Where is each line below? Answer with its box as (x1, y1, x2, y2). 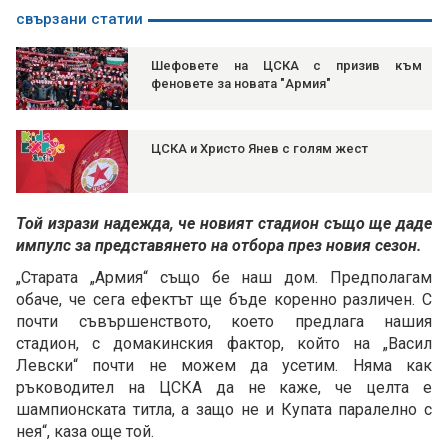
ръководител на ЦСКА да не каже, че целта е (16, 378, 432, 398)
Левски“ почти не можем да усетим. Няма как (16, 356, 432, 376)
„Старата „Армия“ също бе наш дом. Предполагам (16, 268, 432, 288)
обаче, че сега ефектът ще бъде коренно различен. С (16, 290, 432, 310)
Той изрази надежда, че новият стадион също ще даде (16, 214, 432, 234)
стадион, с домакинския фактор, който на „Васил (16, 334, 432, 354)
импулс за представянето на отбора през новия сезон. (16, 236, 422, 256)
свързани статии (16, 10, 143, 29)
